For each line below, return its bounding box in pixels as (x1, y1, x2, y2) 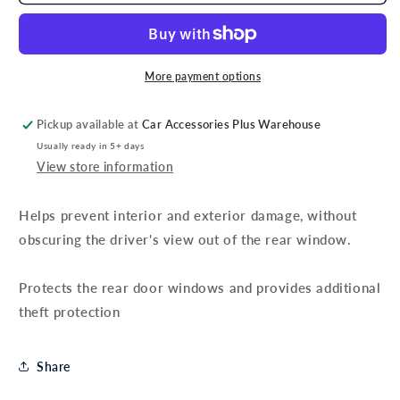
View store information (37, 159, 174, 175)
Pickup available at (37, 117, 143, 132)
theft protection (19, 304, 121, 321)
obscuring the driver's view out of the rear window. (19, 231, 352, 248)
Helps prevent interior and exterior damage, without (19, 207, 357, 224)
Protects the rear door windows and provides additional (19, 279, 381, 296)
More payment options (145, 70, 261, 84)
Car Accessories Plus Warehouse (142, 117, 321, 132)
